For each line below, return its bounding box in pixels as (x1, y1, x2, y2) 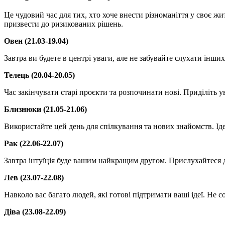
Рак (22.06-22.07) (4, 139, 63, 148)
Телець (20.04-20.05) (4, 71, 75, 80)
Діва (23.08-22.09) (4, 207, 66, 216)
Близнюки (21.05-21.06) (4, 105, 87, 114)
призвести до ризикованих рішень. (4, 20, 123, 29)
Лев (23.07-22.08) (4, 173, 64, 182)
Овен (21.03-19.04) (4, 37, 68, 46)
